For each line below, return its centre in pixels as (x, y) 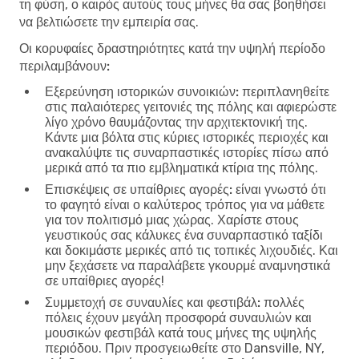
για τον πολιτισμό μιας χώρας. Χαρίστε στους (172, 220)
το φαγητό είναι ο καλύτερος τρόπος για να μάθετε (185, 204)
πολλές (282, 302)
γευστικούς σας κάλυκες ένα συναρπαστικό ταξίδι (184, 235)
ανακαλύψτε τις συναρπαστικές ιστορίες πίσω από (187, 152)
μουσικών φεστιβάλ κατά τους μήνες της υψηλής (181, 333)
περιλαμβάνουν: (65, 66)
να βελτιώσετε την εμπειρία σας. (109, 22)
